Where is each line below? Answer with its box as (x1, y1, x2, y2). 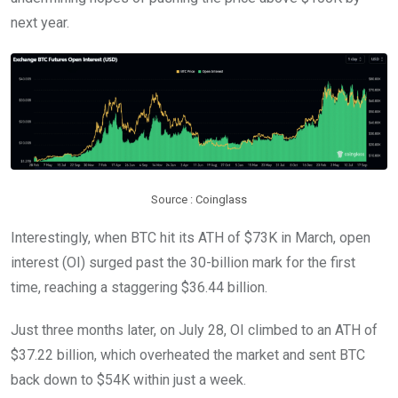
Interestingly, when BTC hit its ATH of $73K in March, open (11, 228, 370, 246)
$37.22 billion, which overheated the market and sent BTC (11, 346, 365, 363)
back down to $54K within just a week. (11, 370, 246, 388)
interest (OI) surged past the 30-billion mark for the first (11, 253, 355, 271)
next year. (11, 13, 69, 31)
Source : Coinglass (151, 192, 247, 206)
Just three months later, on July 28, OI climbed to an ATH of (11, 321, 378, 338)
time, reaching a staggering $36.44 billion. (11, 278, 267, 296)
